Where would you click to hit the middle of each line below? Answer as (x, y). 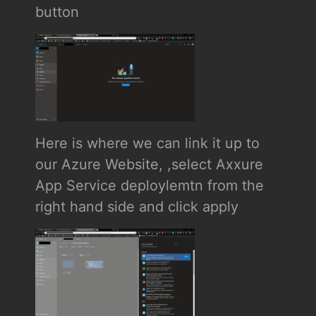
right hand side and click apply (136, 206)
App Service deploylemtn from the (149, 185)
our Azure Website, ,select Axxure (149, 164)
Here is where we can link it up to (147, 143)
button (57, 12)
